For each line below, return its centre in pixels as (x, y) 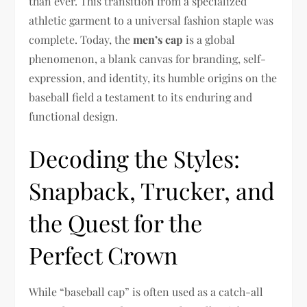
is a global (209, 39)
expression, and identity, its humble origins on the (153, 78)
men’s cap (158, 39)
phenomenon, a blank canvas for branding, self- (148, 59)
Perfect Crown (103, 255)
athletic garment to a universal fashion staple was (151, 20)
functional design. (74, 116)
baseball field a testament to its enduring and (141, 97)
